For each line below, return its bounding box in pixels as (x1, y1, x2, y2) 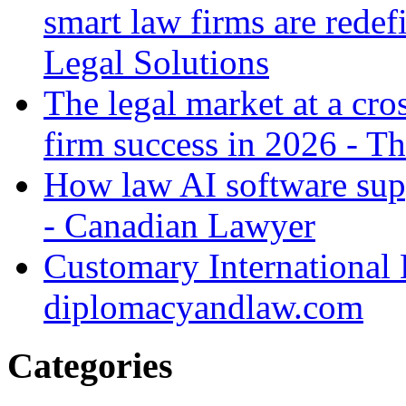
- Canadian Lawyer (43, 206, 315, 246)
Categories (7, 345, 173, 386)
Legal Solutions (43, 43, 269, 82)
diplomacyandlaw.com (43, 287, 363, 327)
